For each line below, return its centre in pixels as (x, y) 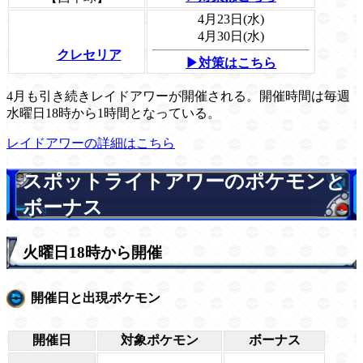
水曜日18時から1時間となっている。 (113, 113)
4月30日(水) (231, 36)
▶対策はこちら (231, 63)
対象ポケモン (160, 340)
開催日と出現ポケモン (96, 298)
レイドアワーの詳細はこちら (91, 143)
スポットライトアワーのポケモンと (184, 182)
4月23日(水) (231, 19)
